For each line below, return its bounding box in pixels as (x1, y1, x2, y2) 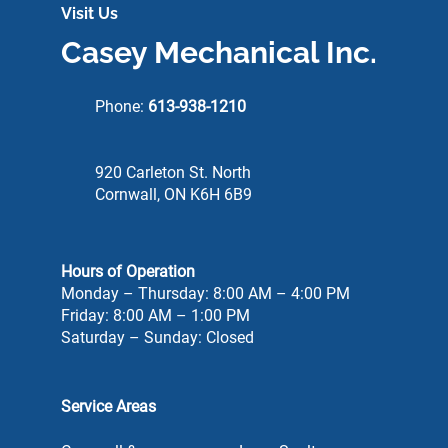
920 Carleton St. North (94, 163, 251, 182)
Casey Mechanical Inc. (60, 35, 377, 70)
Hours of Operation (60, 262, 195, 281)
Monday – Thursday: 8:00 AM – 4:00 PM (60, 284, 350, 303)
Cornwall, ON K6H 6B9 (94, 185, 252, 204)
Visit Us (60, 4, 118, 23)
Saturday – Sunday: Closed (60, 328, 254, 347)
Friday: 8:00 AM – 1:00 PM (60, 306, 250, 325)
